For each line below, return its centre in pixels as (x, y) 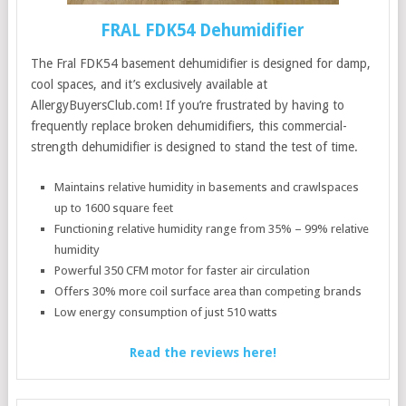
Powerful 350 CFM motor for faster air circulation (183, 271)
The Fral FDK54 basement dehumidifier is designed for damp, (200, 63)
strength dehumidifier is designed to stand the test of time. (194, 147)
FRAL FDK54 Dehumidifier (203, 30)
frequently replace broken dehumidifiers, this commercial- (188, 126)
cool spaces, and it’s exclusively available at (149, 84)
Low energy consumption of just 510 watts (166, 312)
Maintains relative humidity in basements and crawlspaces (207, 187)
